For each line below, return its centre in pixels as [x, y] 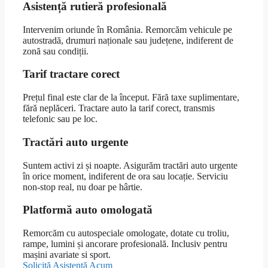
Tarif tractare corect [71, 74]
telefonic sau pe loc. [60, 119]
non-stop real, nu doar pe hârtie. [83, 187]
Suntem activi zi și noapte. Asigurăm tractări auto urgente [130, 165]
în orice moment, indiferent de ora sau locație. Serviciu [125, 176]
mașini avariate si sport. [67, 255]
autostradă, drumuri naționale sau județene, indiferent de [128, 40]
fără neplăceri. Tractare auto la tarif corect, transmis [119, 108]
